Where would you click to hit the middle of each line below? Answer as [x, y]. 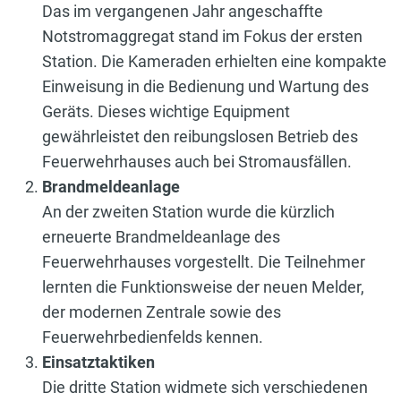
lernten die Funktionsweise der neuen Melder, [203, 286]
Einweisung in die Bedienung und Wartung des [205, 86]
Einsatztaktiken [98, 362]
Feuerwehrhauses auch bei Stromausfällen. [197, 161]
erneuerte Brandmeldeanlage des [161, 236]
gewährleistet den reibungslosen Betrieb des [200, 136]
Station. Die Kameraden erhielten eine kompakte [214, 61]
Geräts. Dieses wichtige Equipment [166, 111]
